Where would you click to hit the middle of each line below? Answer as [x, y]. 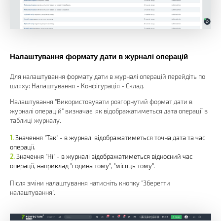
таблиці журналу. [36, 120]
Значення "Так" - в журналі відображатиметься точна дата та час [110, 137]
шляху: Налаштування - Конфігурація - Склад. [77, 86]
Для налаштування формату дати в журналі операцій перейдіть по [108, 76]
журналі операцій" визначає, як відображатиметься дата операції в [109, 111]
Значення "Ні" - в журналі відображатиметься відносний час [104, 156]
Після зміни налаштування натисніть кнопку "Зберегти [90, 183]
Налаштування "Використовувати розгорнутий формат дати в [101, 101]
